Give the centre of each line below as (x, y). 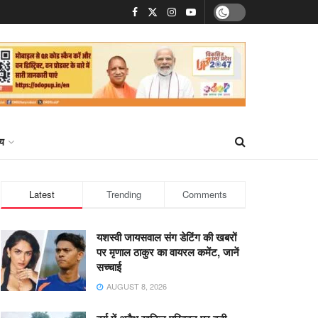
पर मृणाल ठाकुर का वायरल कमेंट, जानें (168, 252)
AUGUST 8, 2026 (136, 286)
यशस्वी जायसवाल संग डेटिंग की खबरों (166, 237)
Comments (205, 194)
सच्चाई (109, 267)
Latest (42, 194)
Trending (124, 194)
